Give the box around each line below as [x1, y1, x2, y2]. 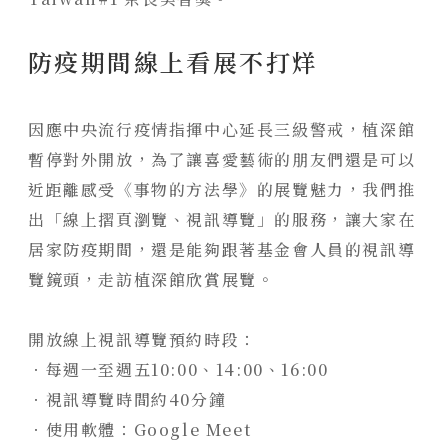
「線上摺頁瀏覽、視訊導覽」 [45, 207, 275, 231]
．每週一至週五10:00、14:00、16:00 [28, 357, 329, 381]
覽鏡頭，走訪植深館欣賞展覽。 [28, 267, 275, 291]
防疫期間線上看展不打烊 [28, 43, 319, 79]
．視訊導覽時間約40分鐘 [28, 387, 227, 411]
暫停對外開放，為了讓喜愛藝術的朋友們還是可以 [28, 147, 416, 171]
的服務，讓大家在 [274, 207, 416, 231]
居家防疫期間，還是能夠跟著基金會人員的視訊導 [28, 237, 416, 261]
